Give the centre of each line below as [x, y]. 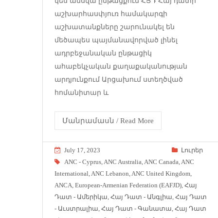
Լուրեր [192, 150]
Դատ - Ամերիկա [81, 197]
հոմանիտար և [82, 92]
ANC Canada [161, 162]
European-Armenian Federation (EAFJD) [128, 185]
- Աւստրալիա [76, 208]
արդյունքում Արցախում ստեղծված [119, 79]
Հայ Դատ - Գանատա [136, 208]
